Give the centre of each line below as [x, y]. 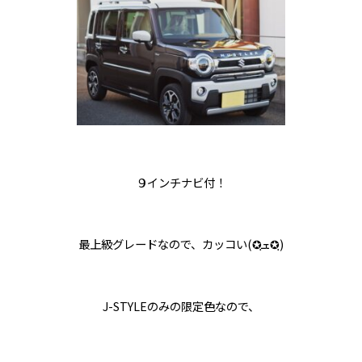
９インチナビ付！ [181, 183]
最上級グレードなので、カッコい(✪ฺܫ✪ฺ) [277, 245]
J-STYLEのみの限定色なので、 [181, 307]
